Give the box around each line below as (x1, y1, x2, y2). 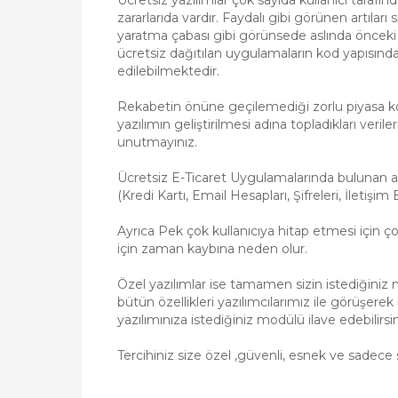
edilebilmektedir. (117, 63, 219, 79)
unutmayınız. (117, 134, 197, 150)
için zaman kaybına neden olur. (117, 241, 307, 257)
